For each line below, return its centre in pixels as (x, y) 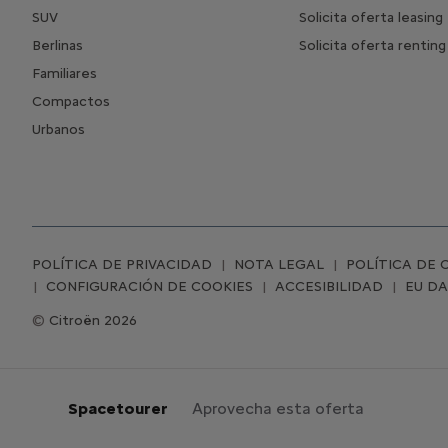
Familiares (64, 73)
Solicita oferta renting (372, 45)
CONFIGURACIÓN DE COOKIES (149, 286)
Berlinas (57, 45)
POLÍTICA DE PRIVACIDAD (122, 264)
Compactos (71, 101)
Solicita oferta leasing (370, 17)
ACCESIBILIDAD (329, 286)
